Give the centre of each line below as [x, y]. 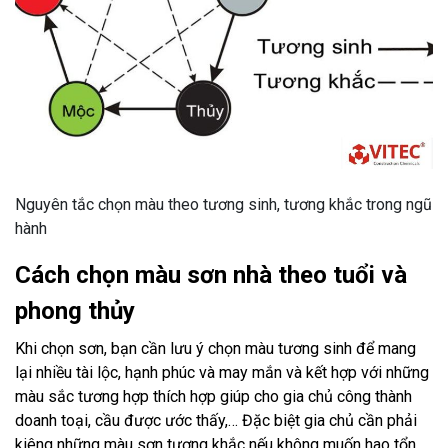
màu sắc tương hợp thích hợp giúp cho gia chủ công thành [213, 396]
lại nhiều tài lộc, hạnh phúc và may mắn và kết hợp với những [222, 372]
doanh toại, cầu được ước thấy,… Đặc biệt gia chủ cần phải [216, 420]
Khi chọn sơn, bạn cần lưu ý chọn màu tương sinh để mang [215, 348]
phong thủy [75, 310]
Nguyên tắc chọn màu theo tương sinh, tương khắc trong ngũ [223, 204]
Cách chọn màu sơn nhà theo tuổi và [211, 274]
